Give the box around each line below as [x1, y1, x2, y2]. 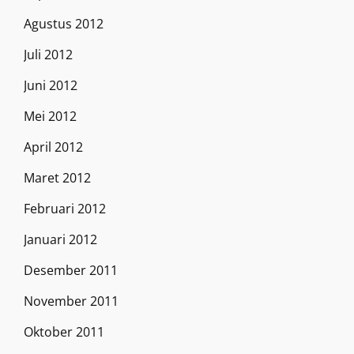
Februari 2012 [24, 199, 106, 217]
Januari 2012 [24, 230, 97, 248]
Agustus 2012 [24, 14, 104, 32]
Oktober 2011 [24, 322, 104, 341]
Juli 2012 [24, 45, 73, 63]
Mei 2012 [24, 107, 77, 125]
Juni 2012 [24, 76, 77, 94]
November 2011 [24, 292, 119, 310]
